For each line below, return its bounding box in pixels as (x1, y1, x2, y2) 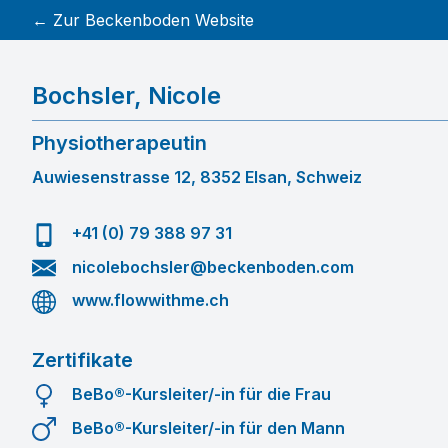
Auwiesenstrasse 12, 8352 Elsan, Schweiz (32, 167, 362, 187)
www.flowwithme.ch (72, 290, 229, 311)
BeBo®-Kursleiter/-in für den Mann (72, 417, 345, 438)
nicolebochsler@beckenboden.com (72, 256, 354, 277)
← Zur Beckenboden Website (32, 10, 254, 30)
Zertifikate (32, 347, 133, 372)
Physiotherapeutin (32, 131, 207, 155)
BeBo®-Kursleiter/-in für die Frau (72, 383, 331, 404)
